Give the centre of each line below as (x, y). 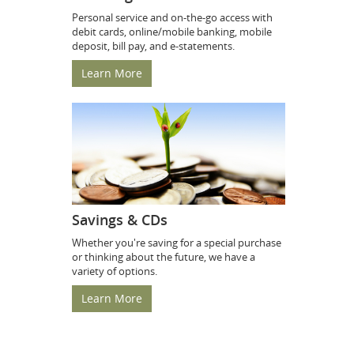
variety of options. (116, 271)
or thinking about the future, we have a (164, 257)
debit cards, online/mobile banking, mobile (172, 31)
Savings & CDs (120, 220)
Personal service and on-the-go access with (172, 17)
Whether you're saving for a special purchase (177, 243)
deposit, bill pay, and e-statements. (154, 45)
